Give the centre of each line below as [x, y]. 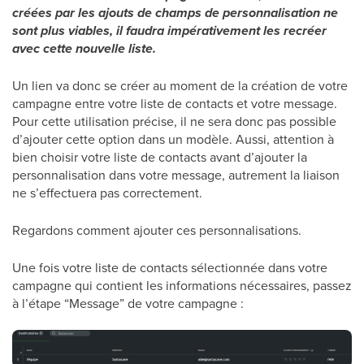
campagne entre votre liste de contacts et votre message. [175, 103]
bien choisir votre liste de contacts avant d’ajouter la [160, 157]
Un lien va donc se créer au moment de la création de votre [180, 85]
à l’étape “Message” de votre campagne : [128, 303]
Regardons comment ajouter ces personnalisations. [157, 230]
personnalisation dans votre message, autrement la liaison [176, 175]
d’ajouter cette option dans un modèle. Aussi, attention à [173, 139]
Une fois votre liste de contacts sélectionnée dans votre [170, 267]
